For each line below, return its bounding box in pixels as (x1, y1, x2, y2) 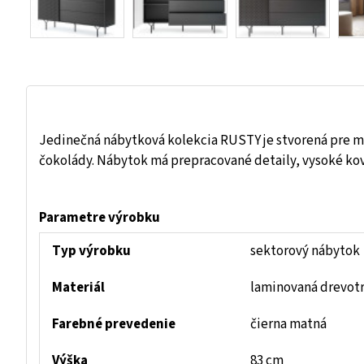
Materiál (52, 278, 105, 298)
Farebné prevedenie (52, 314, 175, 335)
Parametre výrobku (39, 208, 160, 228)
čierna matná (250, 314, 327, 335)
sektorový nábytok (250, 241, 360, 262)
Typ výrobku (52, 241, 131, 262)
